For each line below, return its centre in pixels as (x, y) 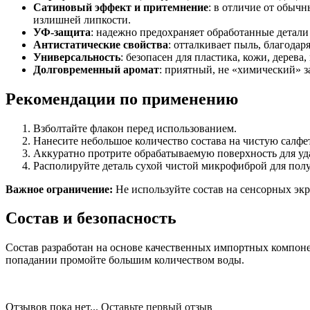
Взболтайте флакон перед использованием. (135, 128)
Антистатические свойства (101, 44)
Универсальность (77, 57)
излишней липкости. (82, 19)
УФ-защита (62, 32)
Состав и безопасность (91, 218)
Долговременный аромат (96, 69)
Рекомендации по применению (122, 99)
